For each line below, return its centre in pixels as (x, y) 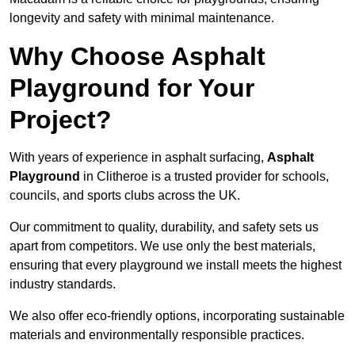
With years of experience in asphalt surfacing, (138, 158)
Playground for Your (132, 88)
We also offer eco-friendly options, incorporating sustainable (177, 316)
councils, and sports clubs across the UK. (125, 196)
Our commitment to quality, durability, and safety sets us (164, 227)
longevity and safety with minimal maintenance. (142, 18)
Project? (61, 120)
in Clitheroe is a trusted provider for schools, (204, 177)
